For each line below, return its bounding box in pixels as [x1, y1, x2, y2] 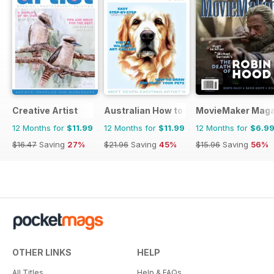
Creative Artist [12, 105, 78, 116]
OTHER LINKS [12, 247, 72, 258]
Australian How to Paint [104, 105, 208, 116]
